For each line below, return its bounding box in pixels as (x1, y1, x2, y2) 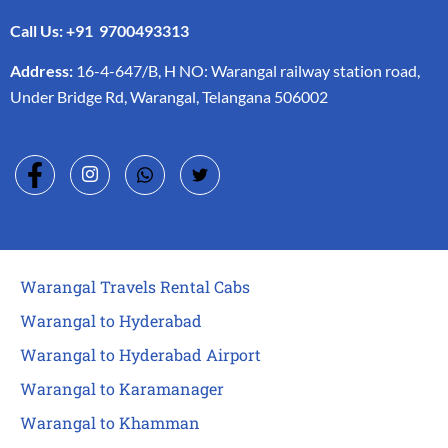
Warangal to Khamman (20, 412, 200, 434)
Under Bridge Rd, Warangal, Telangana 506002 (10, 87, 328, 107)
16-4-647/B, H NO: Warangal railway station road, (73, 61, 420, 81)
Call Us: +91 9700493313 (10, 20, 189, 40)
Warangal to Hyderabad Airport (20, 344, 261, 366)
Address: (10, 61, 73, 81)
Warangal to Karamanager (20, 378, 224, 400)
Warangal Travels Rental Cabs (20, 276, 250, 298)
